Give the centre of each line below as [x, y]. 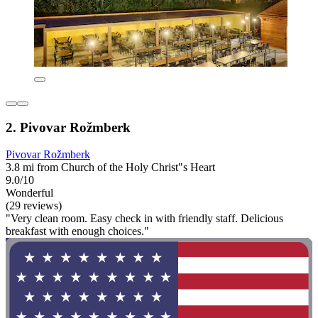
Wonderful [29, 193]
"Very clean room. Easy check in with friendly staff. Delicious [144, 219]
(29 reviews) [34, 206]
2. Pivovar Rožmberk [68, 127]
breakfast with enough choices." [77, 231]
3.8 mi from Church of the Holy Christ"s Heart [110, 168]
